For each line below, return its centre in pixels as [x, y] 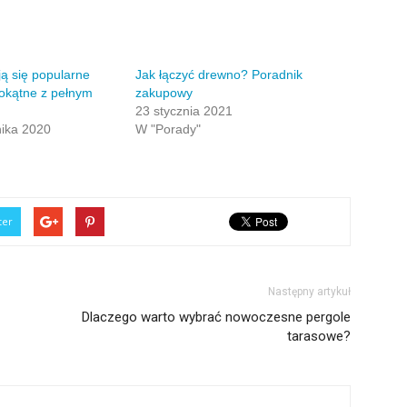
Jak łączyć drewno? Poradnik [219, 74]
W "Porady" [169, 129]
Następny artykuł [309, 292]
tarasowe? [319, 336]
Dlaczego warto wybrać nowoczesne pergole [216, 317]
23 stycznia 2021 [184, 111]
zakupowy [164, 93]
